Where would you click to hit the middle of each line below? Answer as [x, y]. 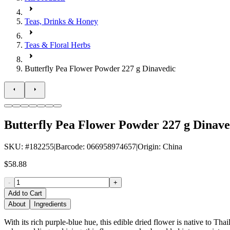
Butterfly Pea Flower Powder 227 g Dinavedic [100, 69]
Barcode [69, 146]
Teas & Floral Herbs [57, 45]
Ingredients [50, 204]
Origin [148, 146]
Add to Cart [25, 193]
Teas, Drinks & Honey [61, 21]
